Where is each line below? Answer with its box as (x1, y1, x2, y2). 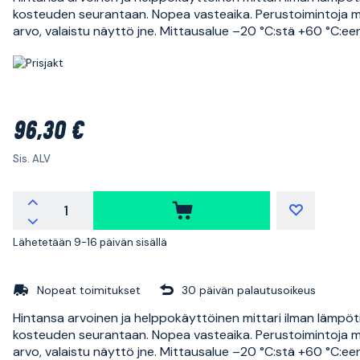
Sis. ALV (13, 151, 51, 166)
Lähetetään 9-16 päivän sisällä (13, 235, 167, 249)
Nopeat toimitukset (37, 282, 141, 297)
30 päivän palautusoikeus (182, 282, 316, 297)
